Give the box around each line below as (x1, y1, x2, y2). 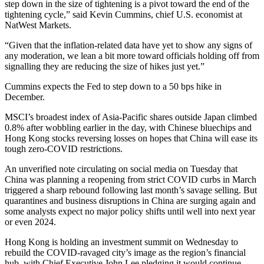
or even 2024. (5, 217, 56, 227)
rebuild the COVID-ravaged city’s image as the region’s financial (5, 247, 246, 258)
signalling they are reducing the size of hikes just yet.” (5, 61, 204, 72)
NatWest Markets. (5, 20, 71, 31)
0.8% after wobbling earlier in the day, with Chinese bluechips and (5, 123, 252, 133)
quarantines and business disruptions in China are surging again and (5, 196, 256, 206)
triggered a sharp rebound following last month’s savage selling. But (5, 185, 257, 196)
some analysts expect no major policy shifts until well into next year (5, 206, 255, 217)
